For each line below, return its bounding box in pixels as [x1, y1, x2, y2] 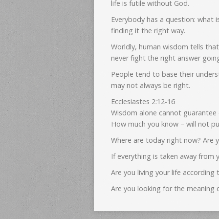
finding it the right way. [111, 26, 185, 35]
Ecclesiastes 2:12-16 [111, 97, 175, 106]
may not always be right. [111, 81, 190, 90]
